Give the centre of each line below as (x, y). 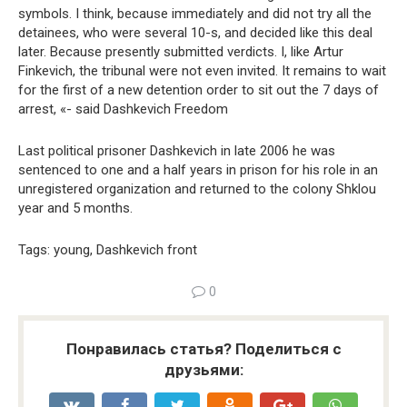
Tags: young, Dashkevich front (108, 250)
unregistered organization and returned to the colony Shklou (197, 189)
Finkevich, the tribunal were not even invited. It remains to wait (202, 71)
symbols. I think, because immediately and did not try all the (195, 14)
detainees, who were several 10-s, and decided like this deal (195, 33)
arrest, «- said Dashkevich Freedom (123, 109)
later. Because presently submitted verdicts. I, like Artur (181, 52)
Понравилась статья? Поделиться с (203, 349)
